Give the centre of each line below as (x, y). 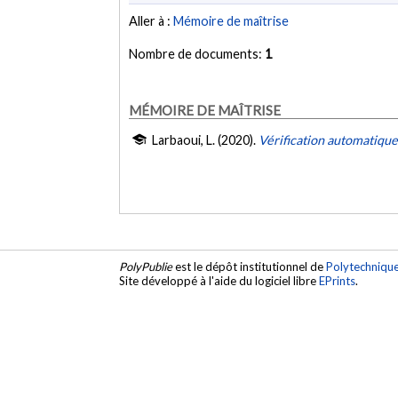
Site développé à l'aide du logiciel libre (219, 281)
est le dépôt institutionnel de (250, 267)
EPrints (338, 281)
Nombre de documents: (197, 54)
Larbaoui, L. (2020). (206, 140)
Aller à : (151, 21)
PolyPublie (146, 267)
